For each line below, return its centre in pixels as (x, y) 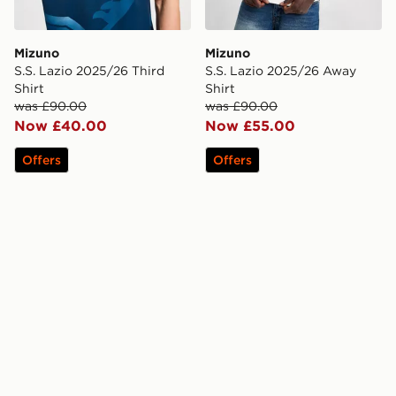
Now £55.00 (250, 126)
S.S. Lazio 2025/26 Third (89, 71)
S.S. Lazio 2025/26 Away (281, 71)
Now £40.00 (61, 126)
